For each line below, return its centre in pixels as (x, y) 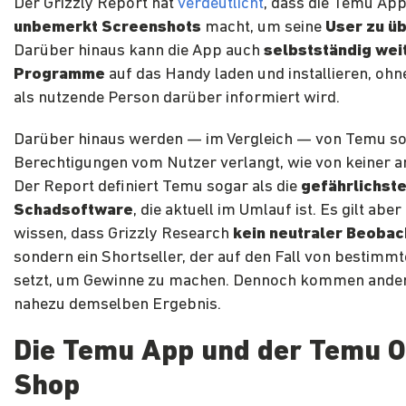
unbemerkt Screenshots (107, 28)
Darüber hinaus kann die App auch (139, 52)
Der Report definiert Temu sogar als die (157, 188)
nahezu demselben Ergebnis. (117, 305)
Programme (59, 75)
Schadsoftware (73, 211)
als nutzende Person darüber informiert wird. (177, 99)
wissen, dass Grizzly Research (123, 235)
